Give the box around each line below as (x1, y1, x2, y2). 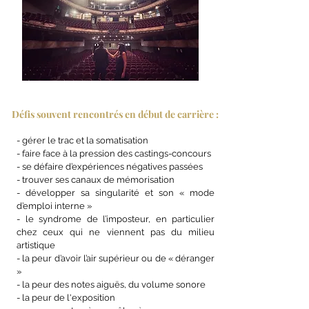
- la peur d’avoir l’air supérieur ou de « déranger (17, 253, 215, 263)
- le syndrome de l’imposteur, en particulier (17, 214, 215, 224)
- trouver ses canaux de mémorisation (17, 175, 175, 185)
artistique (17, 240, 55, 250)
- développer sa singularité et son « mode (17, 188, 215, 198)
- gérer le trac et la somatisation (17, 135, 148, 146)
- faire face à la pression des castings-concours (17, 148, 211, 159)
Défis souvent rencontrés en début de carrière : (12, 108, 219, 121)
